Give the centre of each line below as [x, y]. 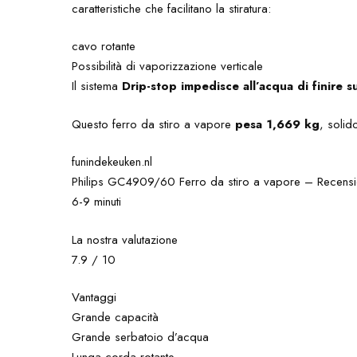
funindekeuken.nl [112, 162]
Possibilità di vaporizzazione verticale [168, 66]
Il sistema [97, 86]
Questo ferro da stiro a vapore [154, 124]
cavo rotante [104, 46]
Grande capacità [116, 317]
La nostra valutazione [125, 239]
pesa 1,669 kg [278, 124]
